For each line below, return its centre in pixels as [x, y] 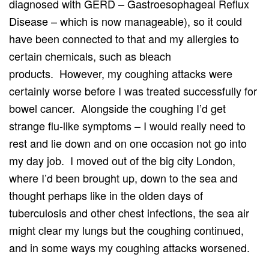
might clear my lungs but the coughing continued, [126, 230]
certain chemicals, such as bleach [90, 56]
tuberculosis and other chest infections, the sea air [129, 212]
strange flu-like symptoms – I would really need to [127, 125]
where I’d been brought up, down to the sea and [123, 177]
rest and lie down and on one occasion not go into [128, 143]
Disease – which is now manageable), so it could [125, 21]
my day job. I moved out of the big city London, [122, 160]
